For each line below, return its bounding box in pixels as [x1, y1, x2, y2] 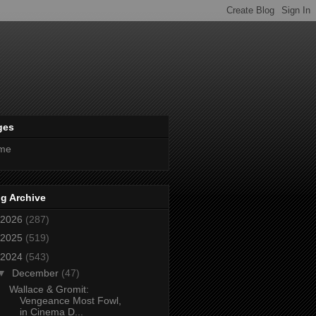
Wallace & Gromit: [8, 283, 89, 295]
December [11, 267, 61, 279]
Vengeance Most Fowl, [19, 294, 121, 306]
